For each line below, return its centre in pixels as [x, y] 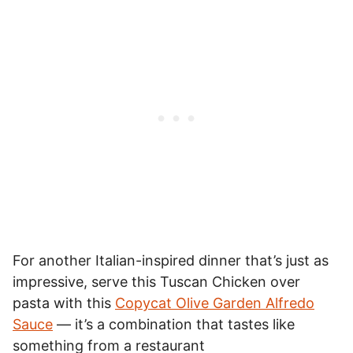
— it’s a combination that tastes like [174, 324]
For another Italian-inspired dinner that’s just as [171, 260]
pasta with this [64, 303]
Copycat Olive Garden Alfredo [215, 303]
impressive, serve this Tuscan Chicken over [156, 281]
